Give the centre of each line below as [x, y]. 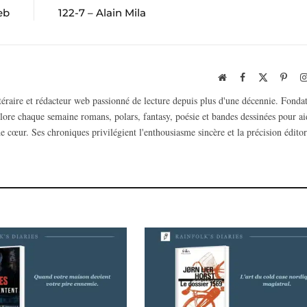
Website [241, 77]
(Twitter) [285, 90]
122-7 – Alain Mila [102, 13]
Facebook [263, 77]
